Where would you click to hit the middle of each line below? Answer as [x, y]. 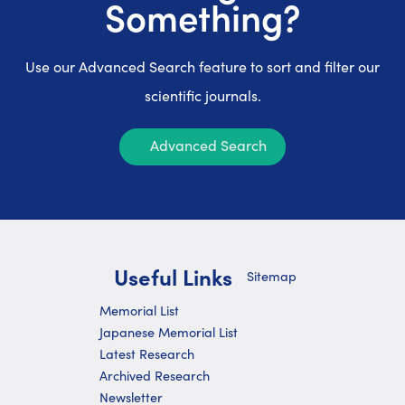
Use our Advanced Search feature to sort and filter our [202, 66]
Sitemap [272, 276]
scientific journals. [202, 95]
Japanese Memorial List [169, 332]
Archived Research [155, 375]
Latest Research [147, 353]
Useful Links [173, 276]
